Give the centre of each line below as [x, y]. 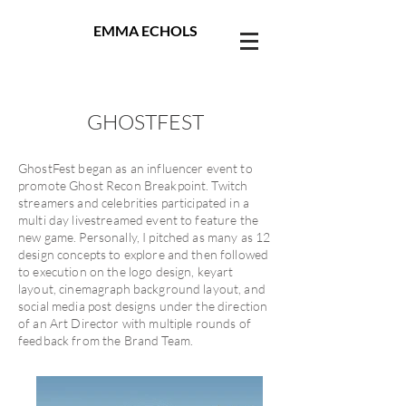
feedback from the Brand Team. [107, 340]
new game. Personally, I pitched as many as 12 [145, 237]
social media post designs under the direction [143, 306]
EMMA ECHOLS [145, 31]
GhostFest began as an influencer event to [135, 168]
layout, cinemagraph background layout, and [142, 289]
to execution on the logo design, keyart [126, 271]
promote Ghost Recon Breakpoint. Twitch [133, 185]
